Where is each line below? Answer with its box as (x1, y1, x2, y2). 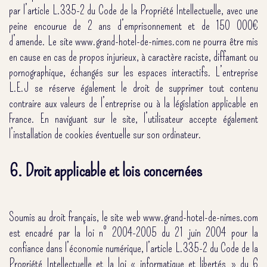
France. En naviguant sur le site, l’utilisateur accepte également (9, 111, 258, 126)
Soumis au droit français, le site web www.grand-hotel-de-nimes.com (9, 210, 258, 225)
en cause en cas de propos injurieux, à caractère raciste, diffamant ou (9, 49, 258, 64)
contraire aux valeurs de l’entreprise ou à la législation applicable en (9, 95, 258, 110)
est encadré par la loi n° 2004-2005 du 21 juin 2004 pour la (9, 225, 258, 240)
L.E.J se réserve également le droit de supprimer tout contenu (9, 80, 258, 95)
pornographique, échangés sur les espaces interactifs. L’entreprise (9, 64, 258, 79)
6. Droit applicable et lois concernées (9, 159, 202, 181)
